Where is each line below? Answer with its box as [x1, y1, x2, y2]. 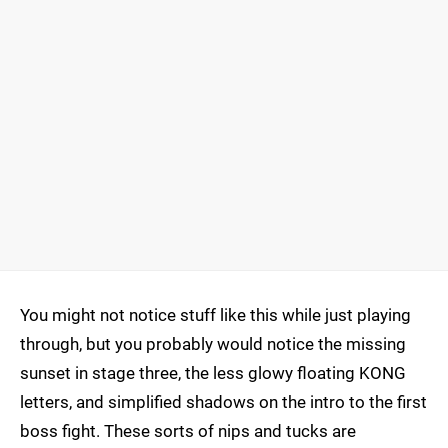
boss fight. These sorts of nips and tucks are [20, 421, 356, 442]
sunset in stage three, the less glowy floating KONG [20, 363, 406, 384]
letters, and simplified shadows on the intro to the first [20, 392, 427, 413]
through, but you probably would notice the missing [20, 334, 406, 355]
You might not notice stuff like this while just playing [20, 305, 411, 326]
